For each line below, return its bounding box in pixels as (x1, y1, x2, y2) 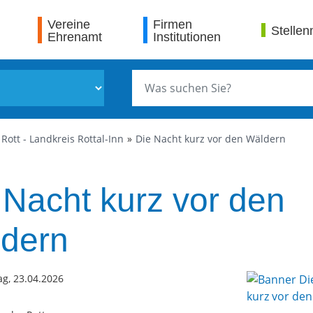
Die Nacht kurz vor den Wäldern (136, 132, 286, 145)
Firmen (152, 17, 192, 31)
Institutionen (152, 29, 221, 44)
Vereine (48, 17, 91, 31)
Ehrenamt (48, 29, 103, 44)
